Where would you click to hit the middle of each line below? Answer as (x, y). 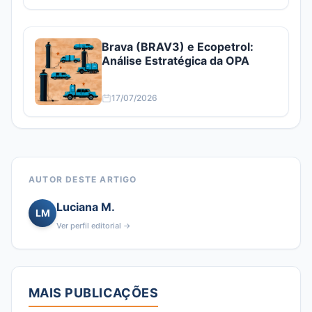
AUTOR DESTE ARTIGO (83, 179)
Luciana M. (86, 207)
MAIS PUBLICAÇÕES (94, 293)
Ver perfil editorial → (94, 226)
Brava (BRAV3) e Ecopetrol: (178, 47)
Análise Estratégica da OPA (175, 61)
